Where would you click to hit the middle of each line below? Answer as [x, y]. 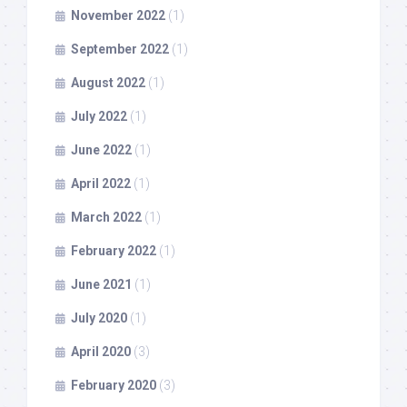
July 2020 [99, 318]
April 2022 [101, 183]
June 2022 [101, 149]
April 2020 [101, 351]
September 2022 [120, 49]
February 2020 [114, 385]
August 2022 [108, 82]
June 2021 [101, 284]
